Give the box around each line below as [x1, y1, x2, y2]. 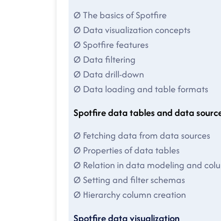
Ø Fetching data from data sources [74, 129, 210, 143]
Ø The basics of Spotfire [74, 8, 167, 22]
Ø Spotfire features [74, 38, 148, 52]
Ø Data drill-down [74, 68, 144, 81]
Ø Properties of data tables [74, 144, 180, 157]
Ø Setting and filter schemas [74, 173, 185, 187]
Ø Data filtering [74, 53, 136, 67]
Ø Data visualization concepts [74, 23, 190, 37]
